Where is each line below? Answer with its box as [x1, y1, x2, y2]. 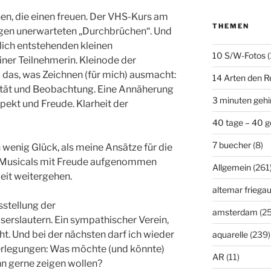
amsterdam [212, 206, 258, 217]
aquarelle [212, 229, 248, 240]
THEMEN [212, 21, 249, 30]
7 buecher [212, 139, 251, 150]
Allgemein [212, 162, 251, 172]
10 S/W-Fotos [212, 50, 266, 60]
